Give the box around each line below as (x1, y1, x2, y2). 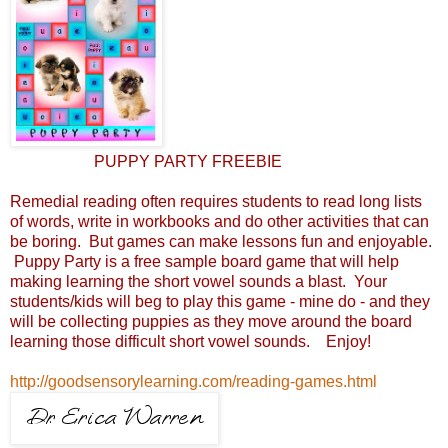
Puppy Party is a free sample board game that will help (10, 252, 399, 270)
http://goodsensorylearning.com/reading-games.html (10, 372, 377, 390)
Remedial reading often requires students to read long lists (10, 192, 422, 210)
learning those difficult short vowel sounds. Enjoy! (10, 332, 371, 350)
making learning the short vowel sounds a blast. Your (10, 272, 387, 290)
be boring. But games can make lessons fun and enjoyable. (10, 232, 432, 250)
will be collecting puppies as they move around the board (10, 312, 412, 330)
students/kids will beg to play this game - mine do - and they (10, 292, 430, 310)
